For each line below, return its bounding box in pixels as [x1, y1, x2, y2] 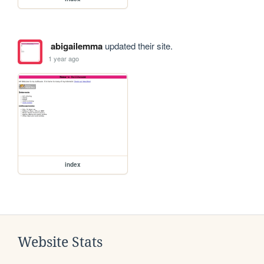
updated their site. [102, 39, 173, 52]
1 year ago [48, 53, 80, 63]
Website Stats [18, 234, 103, 250]
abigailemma [50, 39, 103, 53]
